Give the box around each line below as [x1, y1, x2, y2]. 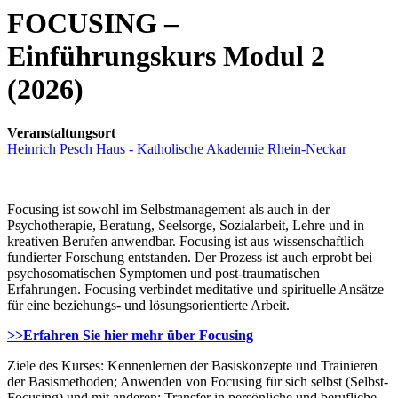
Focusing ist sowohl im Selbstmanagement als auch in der [7, 201, 330, 217]
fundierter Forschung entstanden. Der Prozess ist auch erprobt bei [7, 249, 372, 265]
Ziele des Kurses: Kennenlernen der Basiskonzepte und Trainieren [7, 357, 378, 373]
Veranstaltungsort [7, 124, 115, 140]
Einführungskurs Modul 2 [7, 40, 325, 73]
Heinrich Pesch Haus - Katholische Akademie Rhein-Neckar [7, 140, 346, 156]
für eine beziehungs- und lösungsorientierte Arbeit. [7, 297, 290, 313]
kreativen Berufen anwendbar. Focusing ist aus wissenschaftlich [7, 233, 364, 249]
